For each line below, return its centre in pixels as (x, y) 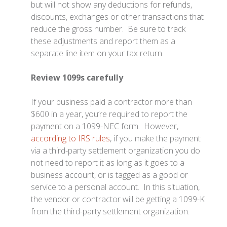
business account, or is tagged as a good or (110, 175)
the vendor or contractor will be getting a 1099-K (118, 199)
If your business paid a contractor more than (112, 102)
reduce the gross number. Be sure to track (108, 29)
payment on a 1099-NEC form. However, (105, 126)
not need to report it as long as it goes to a (108, 162)
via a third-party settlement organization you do (116, 150)
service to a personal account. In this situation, (116, 187)
